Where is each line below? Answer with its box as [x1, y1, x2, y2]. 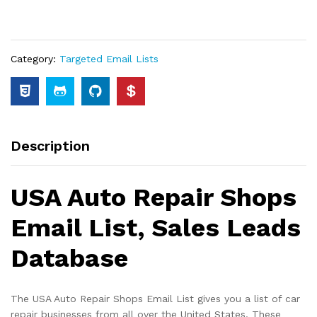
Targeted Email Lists [59, 53, 158, 64]
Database [11, 243, 128, 274]
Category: [11, 53, 59, 64]
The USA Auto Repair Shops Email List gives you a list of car [11, 293, 300, 305]
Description [11, 137, 90, 154]
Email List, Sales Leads [11, 213, 301, 243]
